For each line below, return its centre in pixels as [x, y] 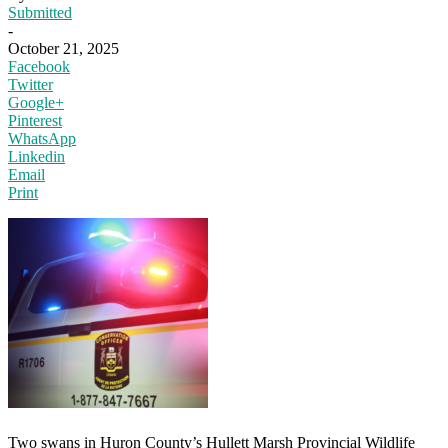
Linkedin [36, 156]
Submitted [40, 12]
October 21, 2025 [63, 48]
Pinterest [35, 120]
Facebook [39, 66]
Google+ [36, 102]
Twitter [30, 84]
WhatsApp [42, 138]
